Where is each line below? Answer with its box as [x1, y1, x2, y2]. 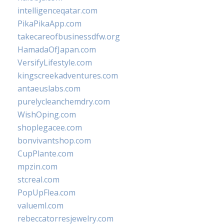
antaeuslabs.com [17, 83, 80, 94]
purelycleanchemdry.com [17, 96, 110, 107]
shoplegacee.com [17, 122, 82, 133]
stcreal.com [17, 174, 59, 185]
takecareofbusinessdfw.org [17, 31, 120, 42]
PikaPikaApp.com [17, 18, 81, 29]
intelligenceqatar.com [17, 5, 97, 16]
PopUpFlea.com [17, 187, 75, 198]
